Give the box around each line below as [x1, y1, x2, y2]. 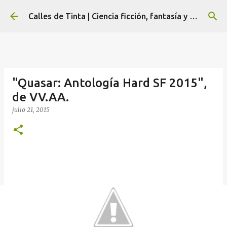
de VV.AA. [12, 90, 69, 104]
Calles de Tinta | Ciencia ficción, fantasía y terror [190, 12, 198, 21]
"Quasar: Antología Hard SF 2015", [12, 76, 207, 90]
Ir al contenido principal [70, 8, 157, 17]
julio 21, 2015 [12, 106, 50, 113]
